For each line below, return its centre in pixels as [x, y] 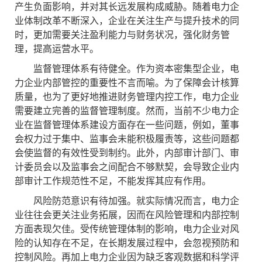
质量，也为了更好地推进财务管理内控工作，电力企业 [127, 96]
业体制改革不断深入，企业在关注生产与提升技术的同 [127, 20]
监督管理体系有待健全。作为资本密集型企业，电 [127, 68]
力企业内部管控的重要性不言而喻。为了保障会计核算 [127, 82]
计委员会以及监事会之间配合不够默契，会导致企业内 [127, 166]
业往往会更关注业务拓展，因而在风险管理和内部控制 [127, 214]
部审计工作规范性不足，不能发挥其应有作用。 [113, 180]
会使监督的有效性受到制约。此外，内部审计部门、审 [127, 152]
